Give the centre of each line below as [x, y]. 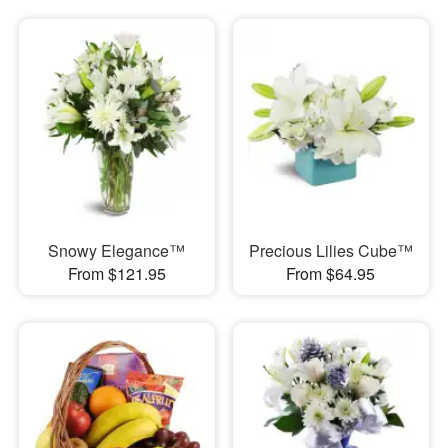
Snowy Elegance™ [117, 250]
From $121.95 [116, 273]
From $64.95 [331, 273]
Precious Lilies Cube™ [330, 250]
